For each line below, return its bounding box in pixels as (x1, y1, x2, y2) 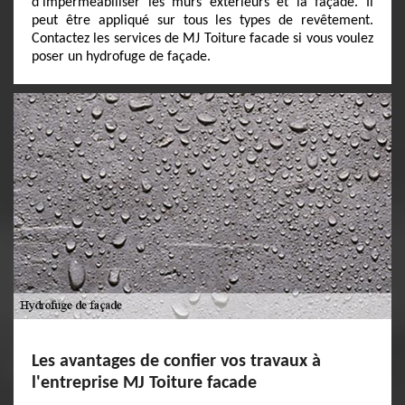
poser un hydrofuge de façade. (32, 50, 211, 64)
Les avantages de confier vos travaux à (32, 353, 321, 371)
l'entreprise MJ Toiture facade (32, 374, 257, 392)
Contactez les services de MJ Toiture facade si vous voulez (32, 32, 373, 46)
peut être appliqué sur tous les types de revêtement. (32, 14, 373, 28)
